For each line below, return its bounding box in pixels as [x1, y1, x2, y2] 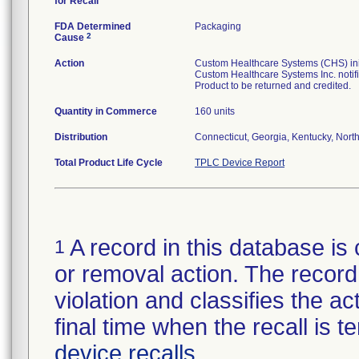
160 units [195, 106, 235, 117]
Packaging [195, 21, 241, 32]
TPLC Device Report [195, 157, 284, 168]
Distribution [54, 131, 107, 143]
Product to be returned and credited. [195, 80, 351, 91]
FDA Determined [54, 21, 131, 32]
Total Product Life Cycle [54, 157, 163, 168]
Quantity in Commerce [54, 106, 157, 117]
